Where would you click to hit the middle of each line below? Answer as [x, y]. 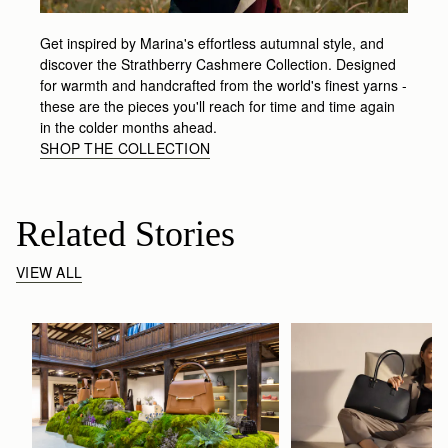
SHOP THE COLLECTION [125, 147]
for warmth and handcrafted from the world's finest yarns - [223, 84]
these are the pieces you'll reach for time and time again [217, 105]
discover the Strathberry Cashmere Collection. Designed [218, 63]
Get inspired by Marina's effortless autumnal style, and [212, 42]
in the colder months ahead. [128, 126]
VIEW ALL [49, 271]
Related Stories [125, 233]
